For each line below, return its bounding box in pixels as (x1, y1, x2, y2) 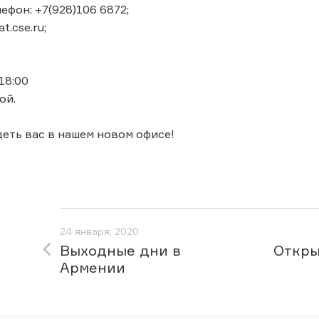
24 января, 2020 (60, 225, 139, 237)
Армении (60, 258, 125, 276)
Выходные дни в (60, 241, 181, 259)
